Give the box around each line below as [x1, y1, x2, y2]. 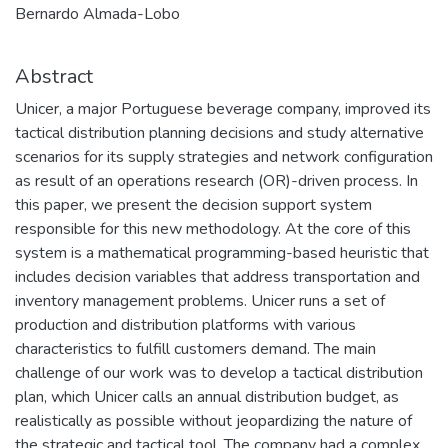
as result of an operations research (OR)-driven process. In [15, 169, 418, 192]
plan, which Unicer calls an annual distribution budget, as [15, 385, 399, 408]
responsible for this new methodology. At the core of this [15, 217, 411, 240]
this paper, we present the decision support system [15, 193, 372, 216]
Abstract [15, 62, 93, 90]
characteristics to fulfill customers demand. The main [15, 337, 376, 360]
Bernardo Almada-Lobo [15, 2, 180, 25]
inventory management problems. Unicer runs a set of [15, 289, 385, 312]
